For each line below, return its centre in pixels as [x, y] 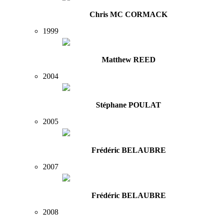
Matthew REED [128, 60]
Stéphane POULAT [128, 105]
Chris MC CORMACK [128, 15]
